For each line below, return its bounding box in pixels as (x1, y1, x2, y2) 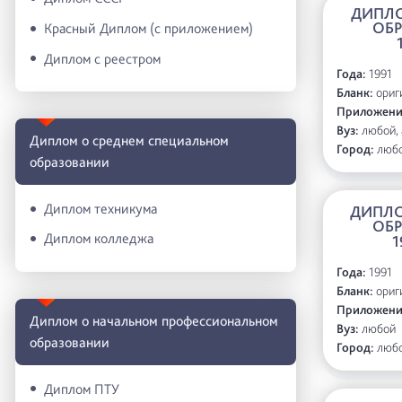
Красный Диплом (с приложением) (44, 19, 253, 37)
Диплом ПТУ (44, 380, 119, 398)
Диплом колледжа (44, 230, 153, 248)
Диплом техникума (44, 199, 157, 217)
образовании (30, 153, 109, 171)
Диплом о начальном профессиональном (30, 311, 278, 329)
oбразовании (30, 333, 109, 351)
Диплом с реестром (44, 49, 161, 67)
